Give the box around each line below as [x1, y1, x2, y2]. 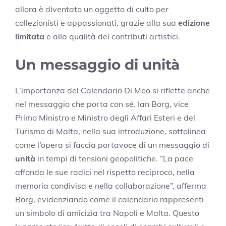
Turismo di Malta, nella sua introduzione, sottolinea [15, 126, 206, 136]
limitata [15, 31, 44, 41]
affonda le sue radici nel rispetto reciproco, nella [15, 166, 195, 177]
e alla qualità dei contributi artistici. [44, 31, 180, 41]
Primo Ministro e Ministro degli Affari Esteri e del [15, 112, 195, 123]
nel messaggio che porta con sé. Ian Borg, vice [15, 98, 189, 109]
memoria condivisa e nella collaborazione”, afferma [15, 180, 206, 191]
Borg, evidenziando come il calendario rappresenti [15, 194, 204, 204]
